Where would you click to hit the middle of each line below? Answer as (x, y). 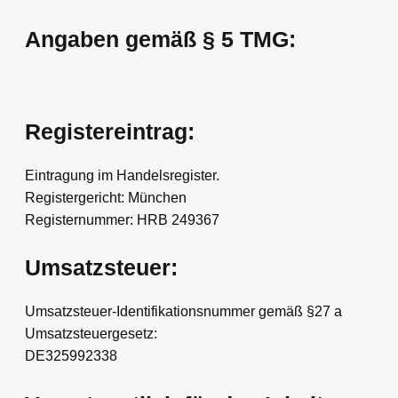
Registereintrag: (110, 131)
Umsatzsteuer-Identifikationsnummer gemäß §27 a (183, 311)
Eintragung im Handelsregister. (122, 175)
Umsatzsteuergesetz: (91, 333)
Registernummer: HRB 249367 (122, 219)
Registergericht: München (106, 197)
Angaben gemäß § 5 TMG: (160, 40)
